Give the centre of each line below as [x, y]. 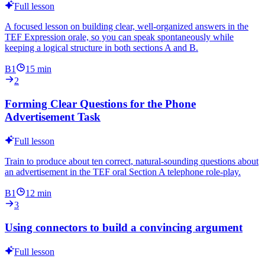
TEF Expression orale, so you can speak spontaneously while [119, 37]
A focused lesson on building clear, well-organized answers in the [127, 27]
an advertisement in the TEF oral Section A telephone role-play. [123, 172]
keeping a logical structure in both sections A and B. [101, 48]
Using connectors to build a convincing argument [124, 228]
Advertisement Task [53, 117]
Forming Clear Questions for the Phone [100, 104]
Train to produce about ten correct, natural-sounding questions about [132, 161]
